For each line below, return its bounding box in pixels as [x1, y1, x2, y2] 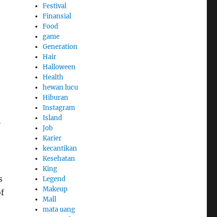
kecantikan [43, 144, 77, 153]
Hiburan [43, 93, 69, 102]
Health [43, 73, 64, 81]
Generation [43, 42, 78, 51]
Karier [43, 134, 62, 142]
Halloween [43, 62, 76, 71]
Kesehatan [43, 154, 76, 163]
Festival [43, 1, 67, 10]
